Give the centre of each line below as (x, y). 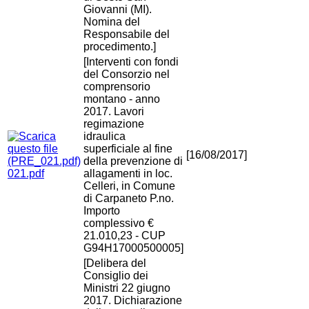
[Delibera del (115, 263)
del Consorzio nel (127, 74)
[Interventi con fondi (131, 62)
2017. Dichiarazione (133, 301)
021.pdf (26, 174)
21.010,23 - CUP (124, 236)
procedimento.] (120, 47)
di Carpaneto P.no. (129, 199)
